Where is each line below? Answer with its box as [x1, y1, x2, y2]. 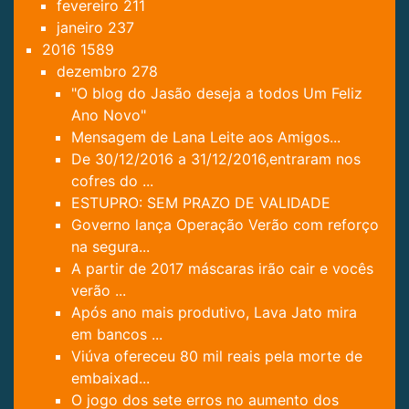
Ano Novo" [71, 105, 146, 124]
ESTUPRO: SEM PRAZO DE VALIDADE [71, 193, 330, 212]
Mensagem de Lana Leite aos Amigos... [71, 127, 341, 146]
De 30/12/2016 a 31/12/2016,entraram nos [71, 149, 361, 168]
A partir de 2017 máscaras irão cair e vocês [71, 258, 373, 278]
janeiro [57, 17, 108, 37]
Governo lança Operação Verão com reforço [71, 215, 379, 234]
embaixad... [71, 368, 150, 387]
